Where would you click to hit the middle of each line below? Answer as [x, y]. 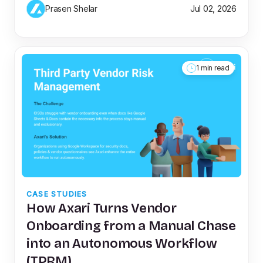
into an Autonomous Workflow [122, 244]
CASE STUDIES [57, 194]
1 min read [213, 68]
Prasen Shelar [71, 9]
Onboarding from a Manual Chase [131, 226]
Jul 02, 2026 [213, 9]
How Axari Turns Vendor [102, 208]
